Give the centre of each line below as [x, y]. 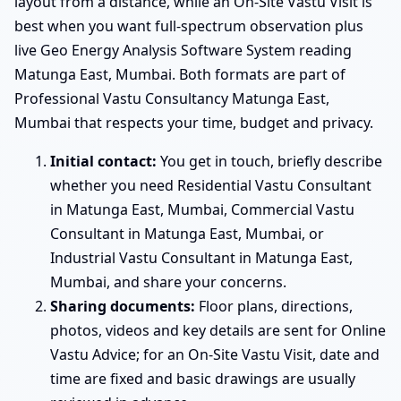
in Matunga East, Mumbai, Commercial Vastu [202, 209]
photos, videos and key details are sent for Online [218, 330]
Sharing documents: [123, 306]
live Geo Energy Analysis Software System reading [183, 50]
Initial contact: [103, 161]
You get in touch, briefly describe [269, 161]
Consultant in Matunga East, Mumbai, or [187, 233]
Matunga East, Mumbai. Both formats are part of [180, 74]
